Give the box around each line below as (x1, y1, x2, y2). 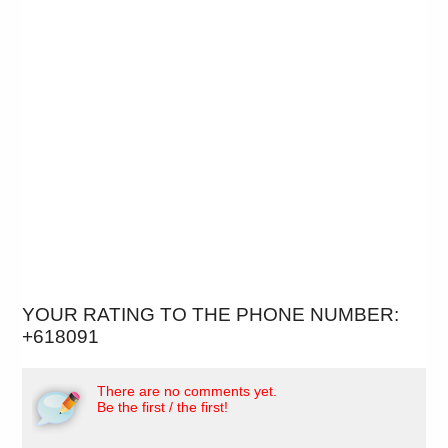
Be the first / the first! (97, 399, 229, 416)
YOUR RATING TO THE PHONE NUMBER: (22, 304, 400, 326)
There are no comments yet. (97, 383, 278, 400)
